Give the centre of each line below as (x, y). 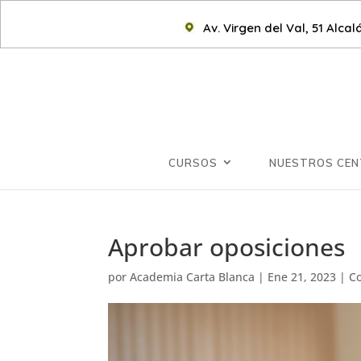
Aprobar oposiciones (227, 247)
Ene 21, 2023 (302, 277)
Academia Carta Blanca (193, 277)
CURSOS (193, 163)
